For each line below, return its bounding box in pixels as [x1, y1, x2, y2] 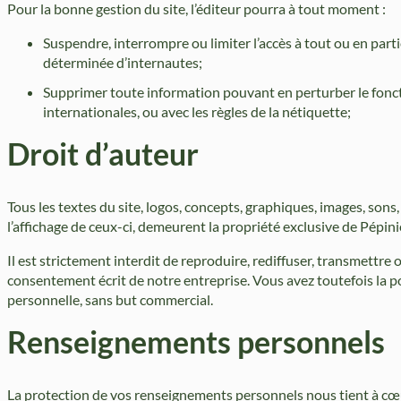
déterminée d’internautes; [43, 54, 202, 72]
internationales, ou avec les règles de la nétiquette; [43, 102, 351, 120]
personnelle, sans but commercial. [7, 290, 213, 308]
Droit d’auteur [7, 135, 199, 172]
